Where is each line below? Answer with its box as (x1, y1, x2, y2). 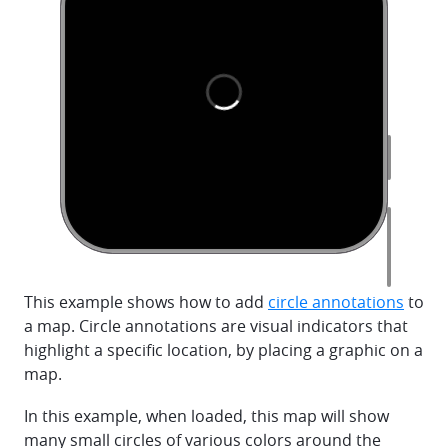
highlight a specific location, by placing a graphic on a (24, 339, 423, 361)
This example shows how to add (24, 291, 268, 313)
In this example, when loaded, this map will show (24, 405, 389, 427)
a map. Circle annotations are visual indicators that (24, 315, 408, 337)
